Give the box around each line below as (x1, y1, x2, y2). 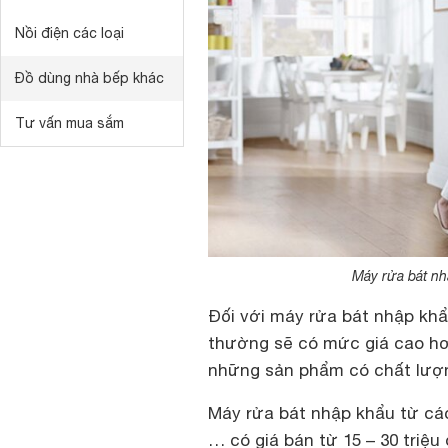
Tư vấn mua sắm (15, 115, 124, 131)
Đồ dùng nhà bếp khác (15, 70, 164, 86)
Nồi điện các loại (15, 25, 124, 41)
